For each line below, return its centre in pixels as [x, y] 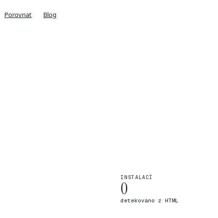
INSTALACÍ [137, 177]
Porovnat [18, 14]
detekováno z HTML [150, 200]
